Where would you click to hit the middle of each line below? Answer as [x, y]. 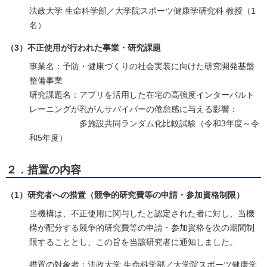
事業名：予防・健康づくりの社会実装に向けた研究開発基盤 [142, 66]
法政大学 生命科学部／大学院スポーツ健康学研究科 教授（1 [143, 11]
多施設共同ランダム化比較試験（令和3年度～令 [170, 124]
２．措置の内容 [44, 170]
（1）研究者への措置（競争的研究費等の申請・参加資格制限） [125, 195]
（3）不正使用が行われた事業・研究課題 [83, 48]
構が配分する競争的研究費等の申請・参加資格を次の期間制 [142, 228]
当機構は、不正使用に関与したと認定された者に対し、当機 [142, 214]
